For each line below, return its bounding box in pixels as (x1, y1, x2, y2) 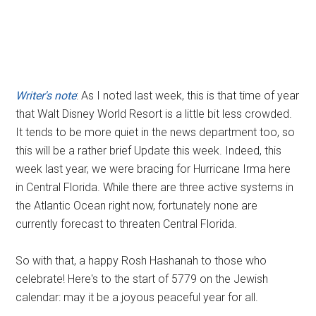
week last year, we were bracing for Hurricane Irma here (16, 162, 291, 176)
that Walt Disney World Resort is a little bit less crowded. (16, 107, 293, 121)
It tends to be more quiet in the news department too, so (16, 126, 296, 139)
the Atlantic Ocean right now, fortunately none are (16, 199, 258, 212)
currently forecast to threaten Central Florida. (16, 217, 238, 231)
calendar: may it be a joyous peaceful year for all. (16, 291, 259, 304)
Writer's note (16, 89, 77, 102)
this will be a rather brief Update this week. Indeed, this (16, 144, 282, 157)
